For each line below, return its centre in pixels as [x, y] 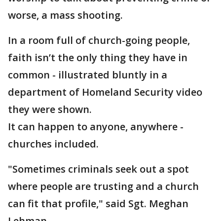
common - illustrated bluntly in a [88, 75]
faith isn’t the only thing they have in [98, 57]
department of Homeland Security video [105, 92]
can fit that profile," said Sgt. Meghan [98, 203]
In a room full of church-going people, [99, 40]
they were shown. [50, 109]
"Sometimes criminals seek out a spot [98, 169]
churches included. [53, 144]
